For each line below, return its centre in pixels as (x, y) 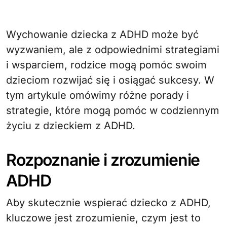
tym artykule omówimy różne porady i (98, 95)
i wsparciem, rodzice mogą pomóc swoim (106, 65)
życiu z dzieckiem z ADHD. (71, 125)
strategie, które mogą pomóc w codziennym (113, 110)
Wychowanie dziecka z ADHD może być (11, 34)
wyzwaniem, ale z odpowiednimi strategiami (113, 49)
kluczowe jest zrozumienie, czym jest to (103, 218)
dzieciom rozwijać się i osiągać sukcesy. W (110, 80)
